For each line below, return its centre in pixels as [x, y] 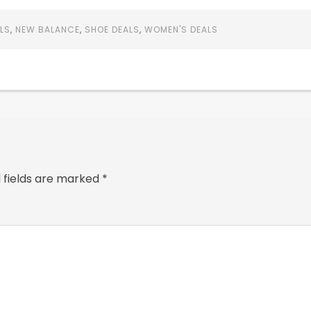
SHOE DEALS [112, 30]
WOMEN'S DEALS [181, 30]
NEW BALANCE [47, 30]
